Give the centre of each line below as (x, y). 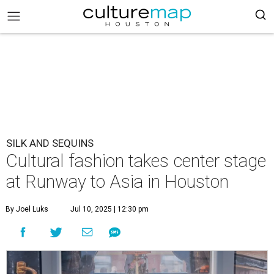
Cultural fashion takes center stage (136, 161)
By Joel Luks (27, 209)
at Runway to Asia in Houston (117, 182)
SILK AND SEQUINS (50, 143)
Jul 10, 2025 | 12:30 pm (109, 209)
